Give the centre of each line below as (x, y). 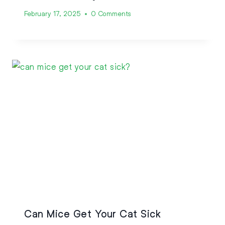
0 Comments (111, 14)
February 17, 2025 (52, 14)
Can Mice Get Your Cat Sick (92, 213)
